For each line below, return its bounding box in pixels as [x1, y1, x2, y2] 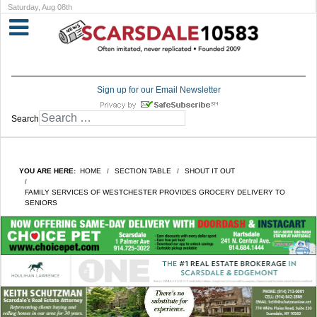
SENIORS [25, 199, 57, 207]
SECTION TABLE [115, 167, 171, 175]
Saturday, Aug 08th [8, 3, 72, 11]
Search [11, 114, 39, 125]
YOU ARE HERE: [19, 167, 80, 175]
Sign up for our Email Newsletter [96, 85, 221, 96]
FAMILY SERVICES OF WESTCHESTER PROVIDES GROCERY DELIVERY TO [25, 188, 285, 197]
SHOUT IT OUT [185, 167, 235, 175]
